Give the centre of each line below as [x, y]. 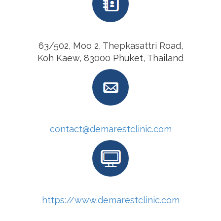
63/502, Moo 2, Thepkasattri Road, [110, 46]
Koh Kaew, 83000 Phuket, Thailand [110, 58]
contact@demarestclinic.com [110, 129]
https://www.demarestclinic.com [110, 200]
